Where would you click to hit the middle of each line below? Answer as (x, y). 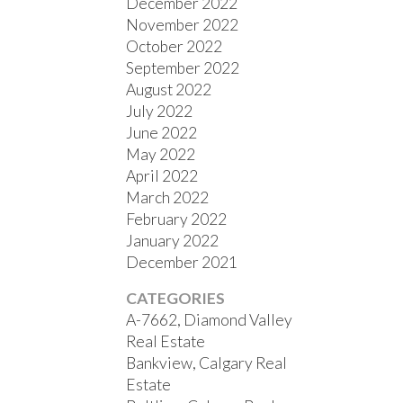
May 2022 (161, 154)
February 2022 (177, 219)
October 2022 (175, 46)
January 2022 (173, 240)
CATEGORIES (176, 298)
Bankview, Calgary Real (207, 363)
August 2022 (169, 89)
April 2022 (162, 175)
